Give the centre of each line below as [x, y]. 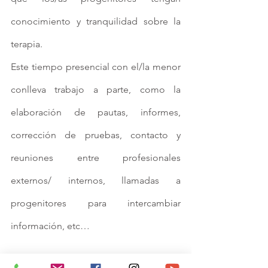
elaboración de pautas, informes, [96, 112]
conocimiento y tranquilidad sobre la [96, 22]
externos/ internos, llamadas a [96, 181]
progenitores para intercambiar [96, 203]
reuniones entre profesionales [96, 158]
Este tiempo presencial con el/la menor [96, 67]
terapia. [27, 44]
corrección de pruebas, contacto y [96, 135]
